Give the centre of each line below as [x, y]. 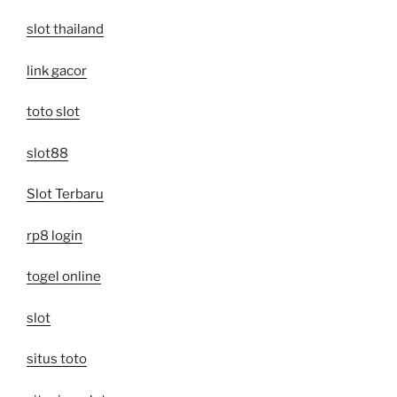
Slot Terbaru [65, 195]
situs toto [57, 359]
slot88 [47, 153]
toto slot [53, 112]
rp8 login [54, 235]
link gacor [57, 70]
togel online [64, 277]
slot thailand [65, 30]
